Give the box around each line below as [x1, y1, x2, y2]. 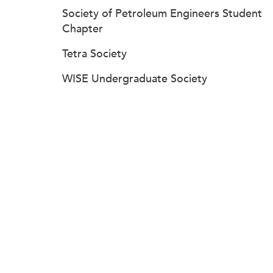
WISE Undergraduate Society [62, 72, 207, 85]
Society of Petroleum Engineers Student [62, 7, 262, 20]
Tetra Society [62, 47, 127, 60]
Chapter [62, 22, 103, 35]
